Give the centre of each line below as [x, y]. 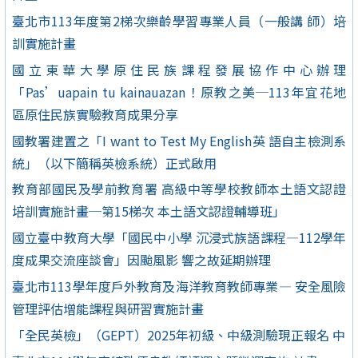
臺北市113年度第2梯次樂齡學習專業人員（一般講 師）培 [179, 21]
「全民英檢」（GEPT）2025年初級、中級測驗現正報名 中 [179, 334]
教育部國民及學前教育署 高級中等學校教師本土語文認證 [179, 189]
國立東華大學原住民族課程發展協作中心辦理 [179, 69]
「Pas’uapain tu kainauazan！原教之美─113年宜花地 [179, 91]
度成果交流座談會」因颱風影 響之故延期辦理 [141, 260]
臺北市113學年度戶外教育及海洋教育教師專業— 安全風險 [179, 286]
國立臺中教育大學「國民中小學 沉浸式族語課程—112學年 [179, 238]
